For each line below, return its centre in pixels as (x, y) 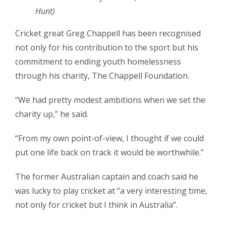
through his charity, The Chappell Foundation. (102, 76)
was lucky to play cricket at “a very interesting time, (111, 191)
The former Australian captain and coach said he (107, 177)
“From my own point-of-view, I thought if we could (109, 138)
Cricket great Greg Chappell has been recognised (108, 34)
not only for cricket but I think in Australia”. (96, 205)
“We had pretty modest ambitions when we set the (110, 100)
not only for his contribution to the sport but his (107, 48)
